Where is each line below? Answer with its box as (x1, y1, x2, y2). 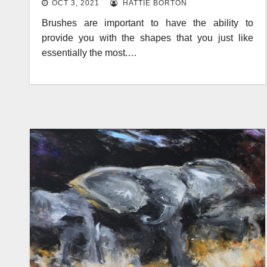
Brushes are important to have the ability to (42, 17, 253, 28)
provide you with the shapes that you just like (42, 32, 253, 43)
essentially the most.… (42, 47, 137, 58)
